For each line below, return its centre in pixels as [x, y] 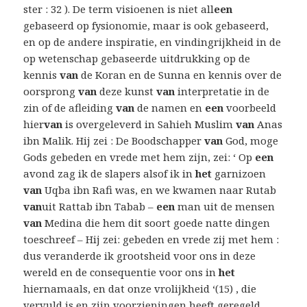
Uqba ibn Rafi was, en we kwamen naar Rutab [159, 190]
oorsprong [51, 91]
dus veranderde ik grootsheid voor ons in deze [140, 256]
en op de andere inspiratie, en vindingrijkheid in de [152, 42]
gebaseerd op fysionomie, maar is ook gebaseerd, [146, 26]
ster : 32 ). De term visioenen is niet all [119, 9]
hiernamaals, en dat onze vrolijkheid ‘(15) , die [140, 289]
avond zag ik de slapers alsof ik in [110, 174]
